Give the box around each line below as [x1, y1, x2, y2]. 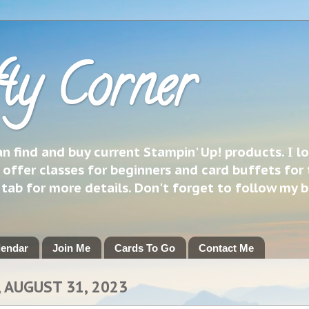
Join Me [52, 241, 90, 254]
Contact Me [199, 241, 255, 254]
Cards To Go [114, 241, 175, 254]
